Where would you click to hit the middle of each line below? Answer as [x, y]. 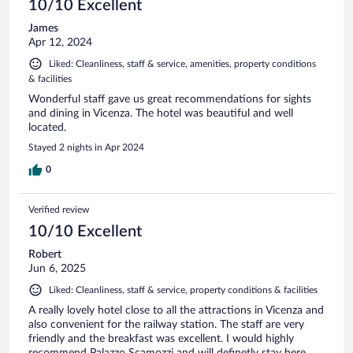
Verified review [59, 210]
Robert [45, 255]
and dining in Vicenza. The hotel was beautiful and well [161, 114]
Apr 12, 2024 [60, 43]
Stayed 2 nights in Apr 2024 [86, 148]
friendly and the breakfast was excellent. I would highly [161, 339]
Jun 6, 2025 [57, 269]
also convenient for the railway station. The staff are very [166, 325]
